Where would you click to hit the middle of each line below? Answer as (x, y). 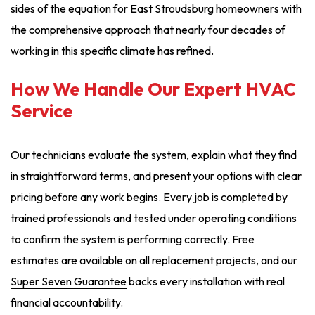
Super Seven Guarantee (69, 282)
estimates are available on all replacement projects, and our (154, 261)
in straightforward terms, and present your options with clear (156, 176)
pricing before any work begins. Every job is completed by (149, 197)
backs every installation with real (206, 282)
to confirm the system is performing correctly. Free (133, 239)
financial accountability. (67, 303)
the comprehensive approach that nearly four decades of (148, 30)
